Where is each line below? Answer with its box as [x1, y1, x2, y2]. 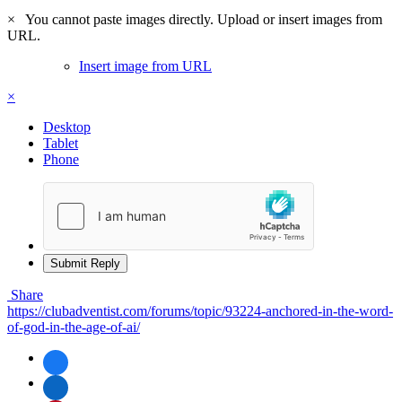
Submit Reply [50, 256, 120, 270]
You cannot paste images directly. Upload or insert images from [19, 11, 382, 27]
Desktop [43, 118, 91, 135]
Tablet [43, 135, 78, 151]
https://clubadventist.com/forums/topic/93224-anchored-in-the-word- [7, 302, 393, 319]
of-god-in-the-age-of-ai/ [7, 319, 140, 335]
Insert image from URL [79, 57, 212, 74]
